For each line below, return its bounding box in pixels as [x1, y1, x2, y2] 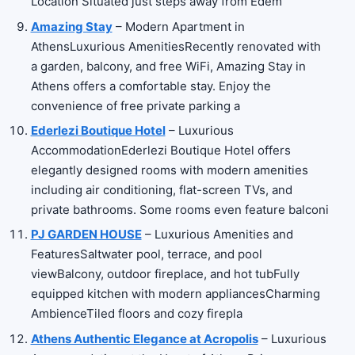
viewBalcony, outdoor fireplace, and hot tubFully [30, 266, 300, 282]
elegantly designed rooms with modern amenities [30, 162, 308, 178]
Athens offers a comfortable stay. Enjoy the [30, 78, 271, 94]
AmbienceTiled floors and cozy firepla [30, 306, 242, 322]
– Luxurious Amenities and [141, 227, 293, 242]
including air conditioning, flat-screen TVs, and [30, 182, 292, 198]
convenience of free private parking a [30, 97, 240, 113]
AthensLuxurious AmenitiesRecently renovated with [30, 38, 321, 54]
